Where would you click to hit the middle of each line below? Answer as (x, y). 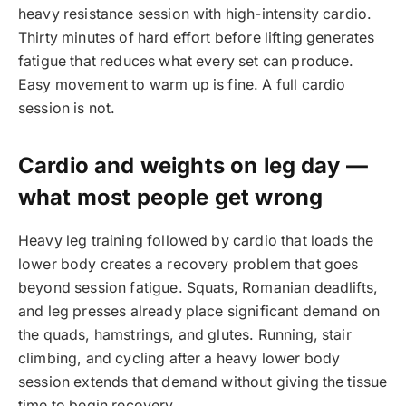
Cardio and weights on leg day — (193, 166)
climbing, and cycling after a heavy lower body (179, 359)
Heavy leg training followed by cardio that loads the (196, 241)
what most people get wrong (171, 198)
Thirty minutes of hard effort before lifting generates (197, 38)
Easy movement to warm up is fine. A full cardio (182, 85)
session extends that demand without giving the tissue (203, 382)
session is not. (67, 109)
